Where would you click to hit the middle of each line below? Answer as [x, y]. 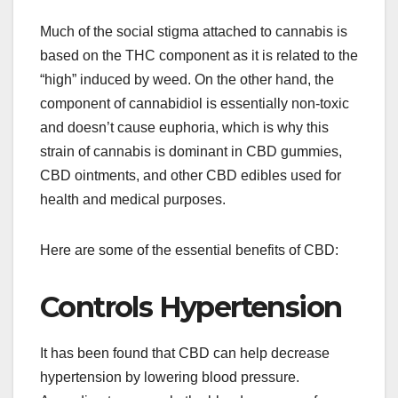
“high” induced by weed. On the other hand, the [187, 79]
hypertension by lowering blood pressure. [170, 377]
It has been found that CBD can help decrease [185, 353]
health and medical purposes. [133, 199]
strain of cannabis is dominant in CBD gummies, [191, 151]
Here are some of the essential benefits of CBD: [189, 250]
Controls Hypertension [191, 306]
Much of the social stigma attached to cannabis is [194, 31]
